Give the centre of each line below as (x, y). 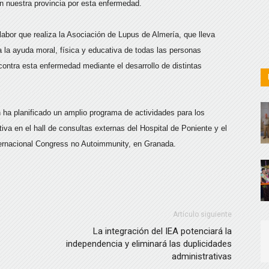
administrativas (202, 256)
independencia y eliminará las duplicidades (149, 244)
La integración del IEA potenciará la (162, 231)
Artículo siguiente (202, 214)
